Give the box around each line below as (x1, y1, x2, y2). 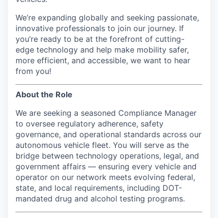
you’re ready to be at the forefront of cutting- (16, 34, 184, 44)
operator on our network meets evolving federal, (16, 172, 195, 182)
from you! (16, 66, 51, 76)
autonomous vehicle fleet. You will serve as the (16, 140, 189, 150)
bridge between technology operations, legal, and (16, 150, 199, 161)
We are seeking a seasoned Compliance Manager (16, 108, 197, 118)
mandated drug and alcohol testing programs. (16, 193, 185, 203)
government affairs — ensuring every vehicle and (16, 161, 197, 171)
